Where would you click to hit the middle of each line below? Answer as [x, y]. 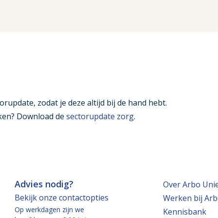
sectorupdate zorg [100, 116]
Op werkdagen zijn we [50, 209]
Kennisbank [185, 212]
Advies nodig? [44, 184]
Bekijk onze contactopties [62, 198]
